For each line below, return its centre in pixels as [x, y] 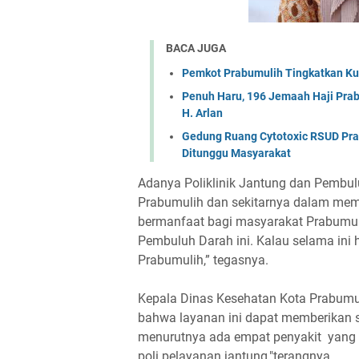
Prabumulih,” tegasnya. [203, 260]
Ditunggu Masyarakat [236, 153]
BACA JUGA [196, 48]
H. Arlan [202, 113]
